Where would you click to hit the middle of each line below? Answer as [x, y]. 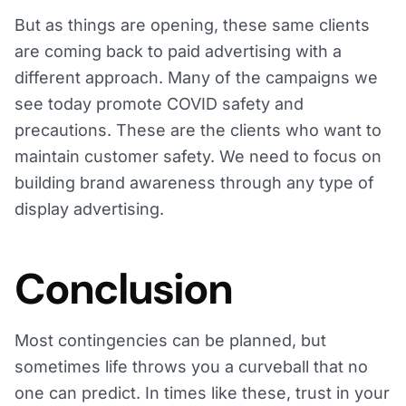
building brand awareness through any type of [194, 183]
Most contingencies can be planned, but [170, 341]
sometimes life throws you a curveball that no [191, 367]
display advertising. [89, 209]
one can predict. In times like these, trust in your [202, 393]
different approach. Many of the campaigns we [196, 78]
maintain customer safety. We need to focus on [198, 157]
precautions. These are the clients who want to [198, 130]
